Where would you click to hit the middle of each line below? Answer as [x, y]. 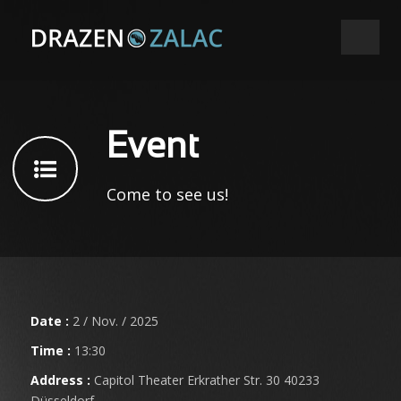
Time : [51, 350]
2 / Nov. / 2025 [114, 321]
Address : [60, 380]
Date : [50, 321]
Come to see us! [167, 194]
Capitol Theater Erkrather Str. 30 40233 [205, 380]
